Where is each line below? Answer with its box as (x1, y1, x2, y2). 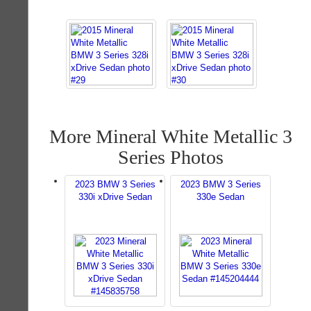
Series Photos (118, 146, 224, 168)
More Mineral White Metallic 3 (49, 126, 292, 147)
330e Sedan (196, 192, 244, 202)
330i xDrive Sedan (78, 192, 152, 202)
